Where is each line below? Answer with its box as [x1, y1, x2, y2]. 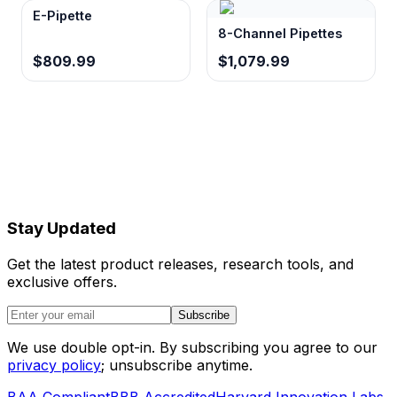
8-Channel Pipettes [218, 25, 342, 41]
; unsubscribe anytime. [101, 356, 253, 375]
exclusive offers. [7, 273, 117, 292]
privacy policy [7, 356, 101, 375]
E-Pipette [33, 7, 92, 23]
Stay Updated [7, 218, 116, 239]
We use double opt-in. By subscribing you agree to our [7, 339, 378, 357]
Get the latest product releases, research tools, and [7, 255, 354, 274]
